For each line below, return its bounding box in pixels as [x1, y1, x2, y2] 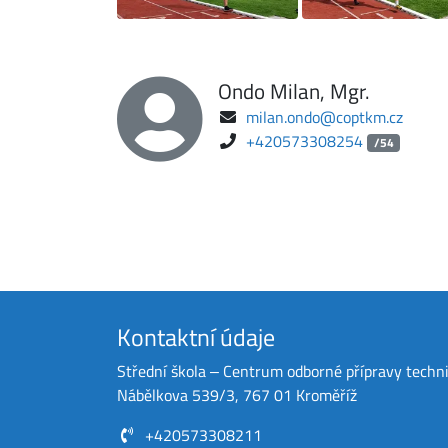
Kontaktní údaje [117, 319, 275, 356]
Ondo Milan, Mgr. [218, 74, 370, 107]
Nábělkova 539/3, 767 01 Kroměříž [117, 383, 357, 408]
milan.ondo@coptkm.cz [246, 105, 403, 130]
